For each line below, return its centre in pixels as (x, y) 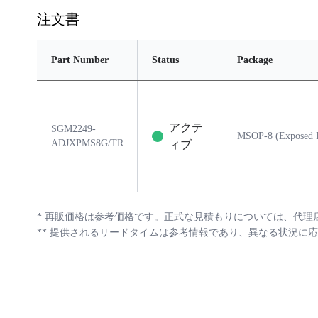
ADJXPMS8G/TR (87, 143)
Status (165, 60)
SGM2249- (73, 129)
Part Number (80, 60)
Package (255, 60)
